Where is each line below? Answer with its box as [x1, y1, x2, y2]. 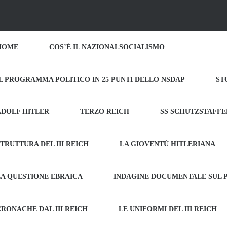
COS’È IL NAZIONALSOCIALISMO [49, 43, 165, 51]
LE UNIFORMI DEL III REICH [119, 205, 217, 213]
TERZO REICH [80, 108, 129, 116]
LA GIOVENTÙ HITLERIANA [120, 140, 215, 148]
